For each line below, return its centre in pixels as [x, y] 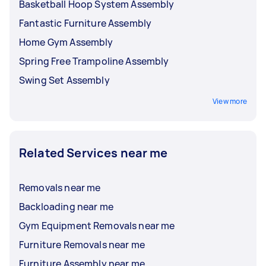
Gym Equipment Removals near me [97, 225]
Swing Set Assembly [64, 80]
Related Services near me [94, 153]
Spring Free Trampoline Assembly [94, 61]
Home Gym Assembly [66, 42]
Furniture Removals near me [82, 244]
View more [229, 101]
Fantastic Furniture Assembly [85, 23]
